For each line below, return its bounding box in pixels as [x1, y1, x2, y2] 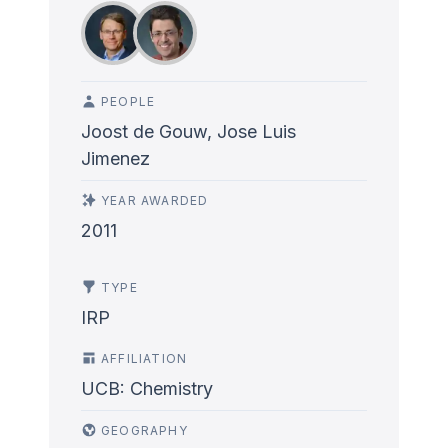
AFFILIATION [101, 351, 188, 366]
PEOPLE [101, 94, 156, 109]
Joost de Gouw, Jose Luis [81, 121, 296, 142]
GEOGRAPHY [101, 423, 188, 438]
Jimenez [81, 148, 150, 169]
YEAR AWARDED [101, 193, 209, 208]
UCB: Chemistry [81, 378, 213, 399]
